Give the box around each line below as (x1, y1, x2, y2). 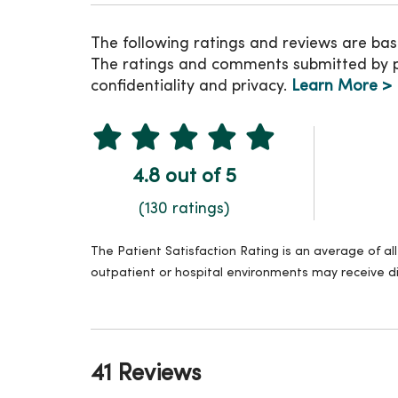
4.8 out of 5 (131, 167, 236, 187)
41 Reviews (91, 362, 201, 386)
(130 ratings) (139, 201, 229, 217)
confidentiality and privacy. (91, 79, 291, 94)
